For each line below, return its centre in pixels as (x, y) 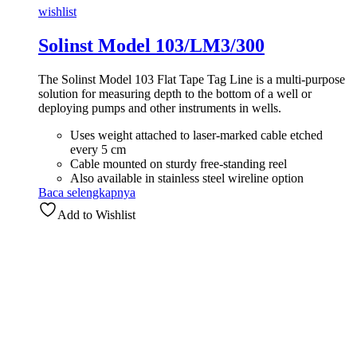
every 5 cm (98, 149)
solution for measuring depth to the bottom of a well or (175, 93)
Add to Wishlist (96, 214)
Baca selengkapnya (87, 192)
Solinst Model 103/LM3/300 (151, 45)
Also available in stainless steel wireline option (187, 178)
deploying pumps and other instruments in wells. (160, 108)
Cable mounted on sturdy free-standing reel (178, 163)
